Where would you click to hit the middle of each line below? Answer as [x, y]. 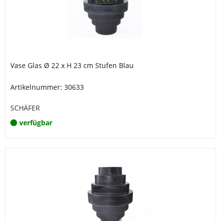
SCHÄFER [25, 108]
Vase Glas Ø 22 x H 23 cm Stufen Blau [72, 65]
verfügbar [36, 123]
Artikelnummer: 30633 [47, 87]
